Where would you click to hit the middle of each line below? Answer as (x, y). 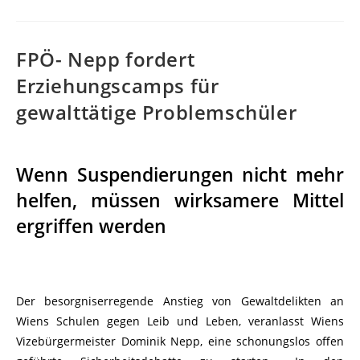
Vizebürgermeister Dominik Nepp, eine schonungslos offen (180, 341)
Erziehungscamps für (118, 86)
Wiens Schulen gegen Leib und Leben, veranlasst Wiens (180, 321)
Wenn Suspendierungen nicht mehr (180, 174)
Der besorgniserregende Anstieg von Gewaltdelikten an (180, 301)
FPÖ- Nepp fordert (106, 59)
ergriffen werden (91, 226)
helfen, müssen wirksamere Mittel (180, 200)
